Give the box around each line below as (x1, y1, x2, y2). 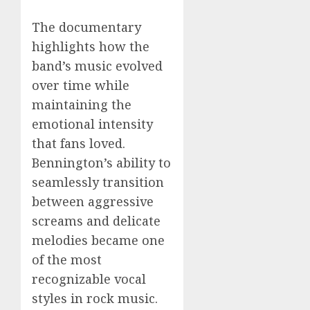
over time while (32, 77, 129, 93)
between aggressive (32, 193, 154, 210)
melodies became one (32, 232, 165, 248)
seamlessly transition (32, 174, 164, 190)
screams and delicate (32, 212, 161, 229)
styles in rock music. (32, 290, 158, 307)
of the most (32, 251, 102, 268)
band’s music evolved (32, 57, 163, 74)
